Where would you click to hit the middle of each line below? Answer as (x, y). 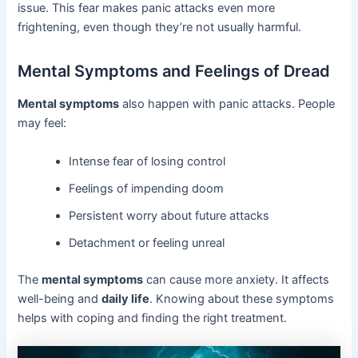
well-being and (60, 298)
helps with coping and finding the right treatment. (153, 318)
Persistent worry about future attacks (169, 215)
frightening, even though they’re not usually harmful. (160, 28)
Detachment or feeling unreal (147, 243)
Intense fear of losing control (147, 161)
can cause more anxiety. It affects (237, 279)
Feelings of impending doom (147, 188)
